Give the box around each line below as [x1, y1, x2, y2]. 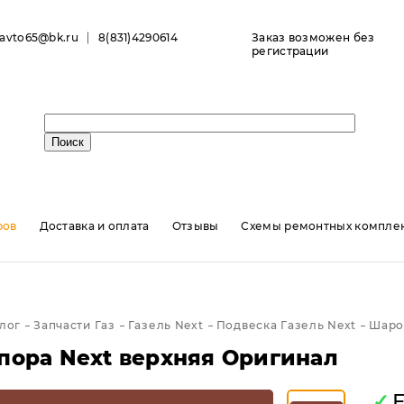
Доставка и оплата [39, 219, 150, 233]
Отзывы [171, 219, 219, 233]
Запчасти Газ [33, 318, 115, 332]
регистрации [252, 44, 329, 58]
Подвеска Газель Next [216, 318, 357, 332]
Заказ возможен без [252, 31, 375, 44]
